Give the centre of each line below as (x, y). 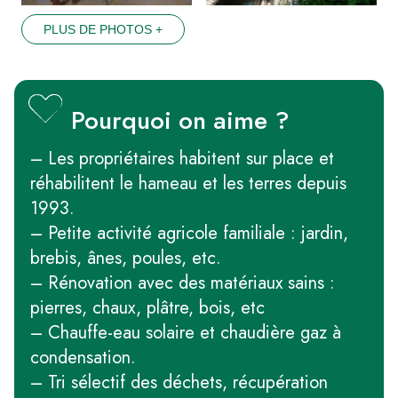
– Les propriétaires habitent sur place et (182, 158)
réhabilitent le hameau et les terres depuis (188, 183)
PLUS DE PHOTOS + (103, 29)
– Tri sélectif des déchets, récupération (179, 382)
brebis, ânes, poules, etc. (126, 258)
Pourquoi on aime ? (180, 120)
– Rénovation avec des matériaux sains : (183, 283)
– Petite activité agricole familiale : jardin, (189, 233)
